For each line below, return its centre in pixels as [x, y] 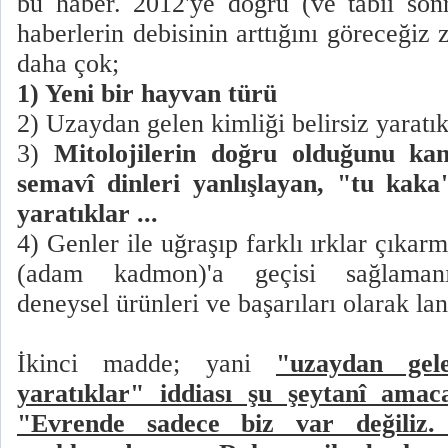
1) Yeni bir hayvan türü [150, 94]
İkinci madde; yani [146, 364]
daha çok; [71, 64]
